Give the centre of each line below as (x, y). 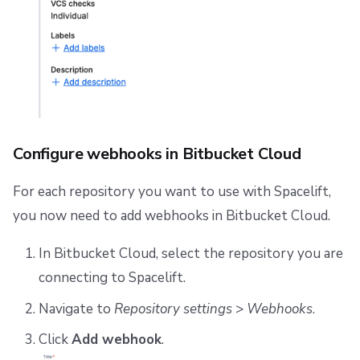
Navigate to (76, 309)
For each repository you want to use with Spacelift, (172, 192)
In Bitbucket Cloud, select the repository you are (190, 254)
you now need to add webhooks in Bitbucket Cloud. (172, 216)
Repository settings (173, 309)
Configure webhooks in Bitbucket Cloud (157, 154)
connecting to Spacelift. (112, 278)
